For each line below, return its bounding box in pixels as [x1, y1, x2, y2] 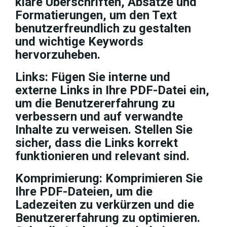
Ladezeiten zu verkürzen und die [15, 198, 194, 212]
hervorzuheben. [15, 48, 100, 62]
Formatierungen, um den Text [15, 8, 177, 22]
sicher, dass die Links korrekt [15, 136, 178, 150]
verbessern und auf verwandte [15, 109, 183, 124]
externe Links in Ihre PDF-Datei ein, [15, 83, 209, 97]
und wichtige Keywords [15, 34, 143, 49]
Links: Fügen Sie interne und [15, 70, 170, 84]
